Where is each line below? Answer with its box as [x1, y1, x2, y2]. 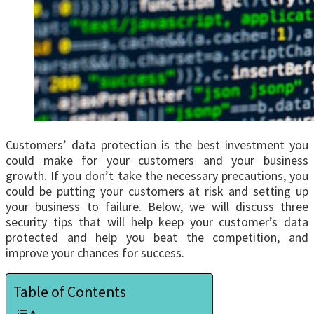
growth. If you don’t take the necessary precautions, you [6, 168, 308, 184]
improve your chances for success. [6, 245, 184, 261]
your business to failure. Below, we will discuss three [6, 198, 308, 215]
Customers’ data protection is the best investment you [6, 137, 308, 153]
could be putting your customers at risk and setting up [6, 183, 308, 200]
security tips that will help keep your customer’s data [6, 214, 308, 231]
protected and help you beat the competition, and [6, 229, 308, 246]
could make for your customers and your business [6, 152, 308, 169]
